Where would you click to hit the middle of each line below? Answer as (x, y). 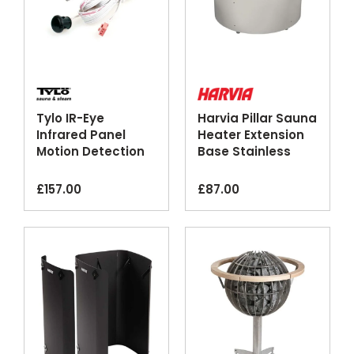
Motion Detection (90, 152)
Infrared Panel (81, 135)
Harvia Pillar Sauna (257, 119)
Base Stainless (244, 152)
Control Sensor (83, 168)
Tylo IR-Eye (70, 119)
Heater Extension (251, 135)
